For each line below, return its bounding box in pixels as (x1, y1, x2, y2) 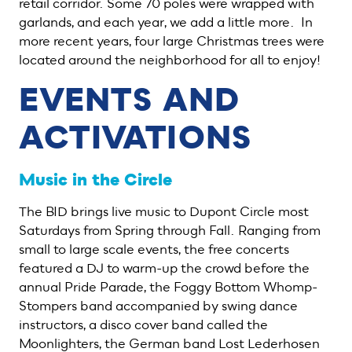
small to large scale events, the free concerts (19, 243, 289, 257)
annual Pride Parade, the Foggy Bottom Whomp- (19, 280, 317, 295)
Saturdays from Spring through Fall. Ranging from (19, 224, 321, 238)
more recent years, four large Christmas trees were (19, 35, 324, 49)
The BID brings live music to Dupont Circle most (19, 205, 309, 219)
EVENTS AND (19, 84, 241, 118)
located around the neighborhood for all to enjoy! (19, 53, 321, 68)
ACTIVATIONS (19, 122, 252, 156)
